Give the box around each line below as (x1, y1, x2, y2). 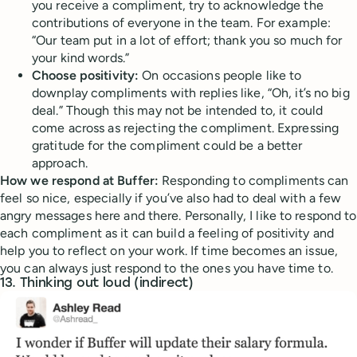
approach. (32, 155, 88, 171)
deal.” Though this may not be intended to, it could (32, 102, 324, 118)
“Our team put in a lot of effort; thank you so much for (32, 32, 343, 48)
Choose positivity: (32, 67, 139, 83)
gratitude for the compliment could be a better (32, 137, 303, 153)
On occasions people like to (139, 67, 302, 83)
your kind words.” (32, 49, 130, 65)
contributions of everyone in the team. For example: (32, 14, 331, 30)
